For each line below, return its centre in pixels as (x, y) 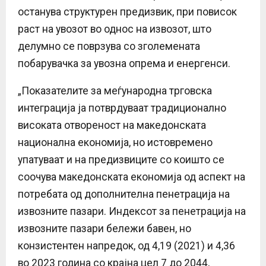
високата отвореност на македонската (112, 125)
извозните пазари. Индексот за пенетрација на (132, 211)
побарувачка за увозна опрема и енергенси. (124, 63)
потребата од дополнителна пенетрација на (124, 194)
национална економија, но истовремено (115, 142)
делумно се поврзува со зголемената (109, 46)
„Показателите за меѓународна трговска (115, 91)
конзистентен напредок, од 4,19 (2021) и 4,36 (126, 246)
